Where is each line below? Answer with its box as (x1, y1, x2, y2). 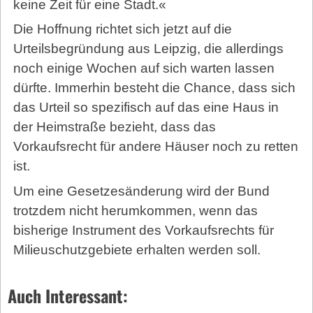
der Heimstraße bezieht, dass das (13, 119, 216, 135)
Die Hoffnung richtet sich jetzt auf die (13, 22, 232, 37)
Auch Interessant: (8, 282, 128, 308)
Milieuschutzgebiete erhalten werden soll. (13, 242, 261, 257)
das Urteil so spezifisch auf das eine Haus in (13, 100, 279, 115)
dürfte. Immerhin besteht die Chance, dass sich (13, 80, 296, 96)
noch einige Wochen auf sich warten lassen (13, 61, 275, 76)
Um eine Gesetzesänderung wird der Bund (13, 183, 270, 198)
